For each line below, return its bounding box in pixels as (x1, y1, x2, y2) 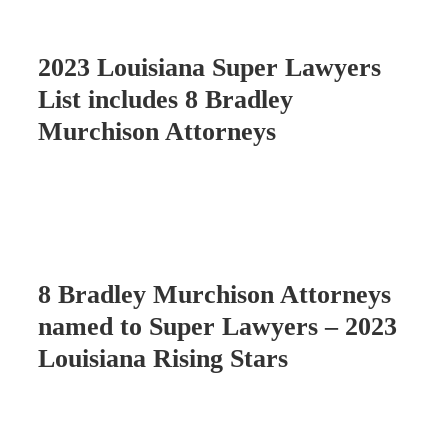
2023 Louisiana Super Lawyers (38, 52, 381, 82)
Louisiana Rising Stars (38, 344, 288, 374)
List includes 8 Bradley (38, 84, 293, 114)
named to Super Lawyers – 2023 (38, 312, 397, 342)
